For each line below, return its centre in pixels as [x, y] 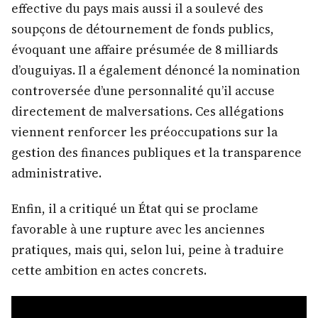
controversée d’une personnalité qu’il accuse [143, 91]
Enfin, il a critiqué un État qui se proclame [135, 208]
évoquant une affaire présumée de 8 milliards [145, 49]
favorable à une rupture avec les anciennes [138, 229]
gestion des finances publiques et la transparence [157, 152]
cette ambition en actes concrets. [109, 270]
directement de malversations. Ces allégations [148, 111]
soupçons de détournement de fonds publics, [143, 29]
